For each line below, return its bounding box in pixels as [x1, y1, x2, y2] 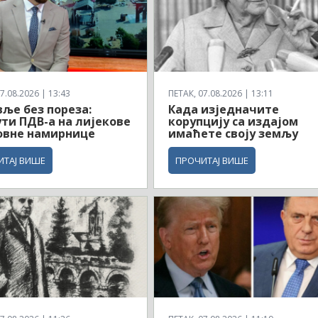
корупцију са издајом [168, 113, 299, 129]
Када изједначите [168, 101, 280, 117]
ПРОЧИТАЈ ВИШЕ [175, 153, 249, 167]
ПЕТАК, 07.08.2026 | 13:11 [168, 87, 274, 99]
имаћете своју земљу [168, 125, 299, 141]
